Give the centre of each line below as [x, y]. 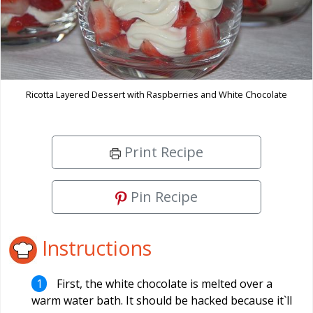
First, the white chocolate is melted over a [163, 284]
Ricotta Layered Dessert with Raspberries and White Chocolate [156, 95]
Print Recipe [162, 152]
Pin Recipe [162, 197]
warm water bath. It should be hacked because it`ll [162, 301]
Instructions [94, 248]
